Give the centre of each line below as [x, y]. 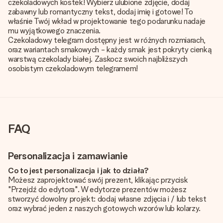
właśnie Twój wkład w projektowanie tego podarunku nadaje [107, 21]
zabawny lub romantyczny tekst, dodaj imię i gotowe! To [101, 12]
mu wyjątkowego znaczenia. [54, 31]
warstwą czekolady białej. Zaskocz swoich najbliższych [98, 59]
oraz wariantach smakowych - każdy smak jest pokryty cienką [110, 50]
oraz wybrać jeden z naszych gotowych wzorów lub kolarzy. [105, 208]
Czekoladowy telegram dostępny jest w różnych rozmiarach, [107, 40]
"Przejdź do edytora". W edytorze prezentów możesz [97, 189]
